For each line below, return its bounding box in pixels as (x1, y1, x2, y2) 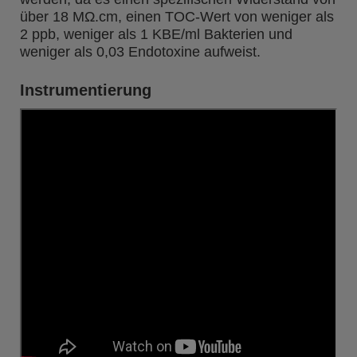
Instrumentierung (20, 81, 151, 99)
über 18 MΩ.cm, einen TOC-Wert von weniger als (20, 9, 334, 25)
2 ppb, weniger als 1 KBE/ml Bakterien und (20, 26, 292, 42)
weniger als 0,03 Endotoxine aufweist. (20, 44, 261, 60)
